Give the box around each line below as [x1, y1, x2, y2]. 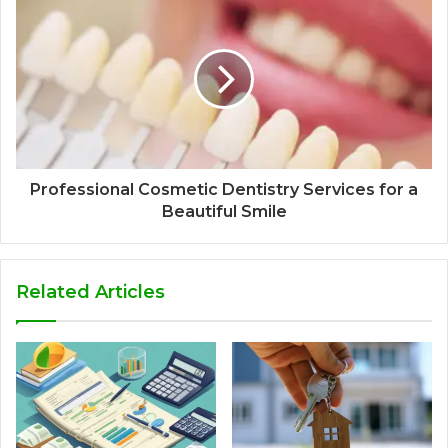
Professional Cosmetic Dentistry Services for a [30, 179, 418, 199]
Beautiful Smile [161, 201, 287, 221]
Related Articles [16, 280, 165, 303]
